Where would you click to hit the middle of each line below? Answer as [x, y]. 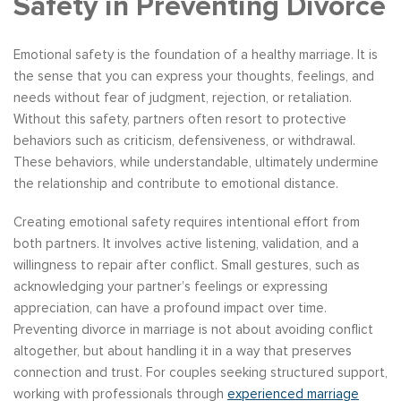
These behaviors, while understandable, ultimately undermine [196, 162]
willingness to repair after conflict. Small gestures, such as [187, 265]
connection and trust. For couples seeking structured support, [200, 373]
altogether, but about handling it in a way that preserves [183, 351]
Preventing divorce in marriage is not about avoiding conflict [193, 330]
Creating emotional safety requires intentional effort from [187, 222]
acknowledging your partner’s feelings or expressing [171, 287]
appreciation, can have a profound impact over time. [170, 308]
